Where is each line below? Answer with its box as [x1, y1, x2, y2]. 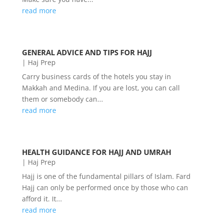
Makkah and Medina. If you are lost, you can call [22, 83, 180, 92]
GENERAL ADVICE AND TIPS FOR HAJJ [22, 47, 152, 58]
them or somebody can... [22, 94, 103, 104]
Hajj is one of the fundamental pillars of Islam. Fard [22, 172, 191, 181]
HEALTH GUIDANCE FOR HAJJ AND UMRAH [22, 147, 171, 157]
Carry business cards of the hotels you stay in [22, 72, 171, 81]
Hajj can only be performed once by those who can [22, 183, 188, 192]
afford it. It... [22, 194, 62, 203]
